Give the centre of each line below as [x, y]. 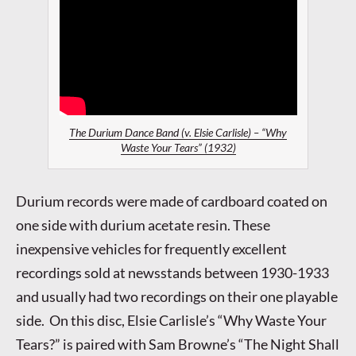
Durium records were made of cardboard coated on [172, 201]
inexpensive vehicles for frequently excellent [151, 248]
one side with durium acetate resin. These [143, 224]
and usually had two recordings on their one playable [177, 296]
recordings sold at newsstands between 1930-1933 [172, 272]
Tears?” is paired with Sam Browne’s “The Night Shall [178, 344]
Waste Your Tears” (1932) [178, 148]
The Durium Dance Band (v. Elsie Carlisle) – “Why [178, 133]
